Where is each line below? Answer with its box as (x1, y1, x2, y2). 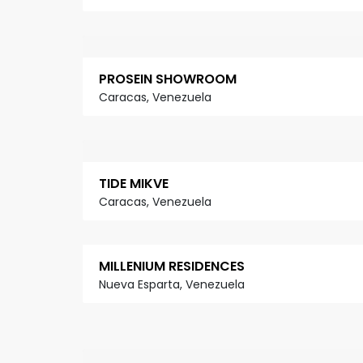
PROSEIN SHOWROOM (99, 70, 237, 89)
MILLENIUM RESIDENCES (99, 257, 245, 276)
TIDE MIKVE (99, 174, 169, 194)
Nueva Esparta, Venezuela (99, 276, 245, 293)
